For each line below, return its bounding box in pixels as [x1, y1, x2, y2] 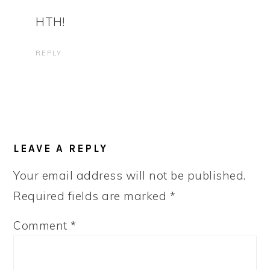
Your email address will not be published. [13, 168, 246, 183]
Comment [13, 218, 71, 233]
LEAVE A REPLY [13, 142, 108, 154]
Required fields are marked [13, 189, 170, 203]
